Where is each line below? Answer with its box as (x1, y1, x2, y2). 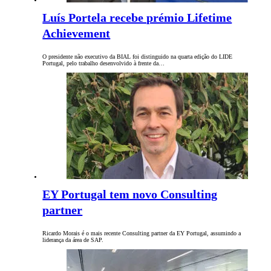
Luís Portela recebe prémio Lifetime (42, 11, 232, 25)
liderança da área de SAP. (42, 237, 104, 244)
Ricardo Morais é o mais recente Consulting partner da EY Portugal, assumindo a (42, 230, 241, 237)
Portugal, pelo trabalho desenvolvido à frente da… (42, 60, 165, 67)
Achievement (42, 27, 111, 41)
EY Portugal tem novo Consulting (42, 188, 218, 201)
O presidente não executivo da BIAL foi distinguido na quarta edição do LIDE (42, 53, 233, 60)
